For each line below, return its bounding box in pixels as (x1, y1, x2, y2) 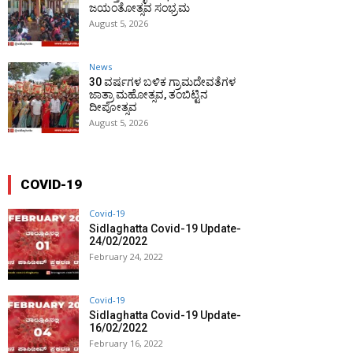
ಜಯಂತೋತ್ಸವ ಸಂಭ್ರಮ (89, 2, 190, 15)
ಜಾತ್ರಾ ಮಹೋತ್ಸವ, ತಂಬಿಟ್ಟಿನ (89, 88, 208, 102)
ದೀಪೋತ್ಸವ (89, 101, 137, 114)
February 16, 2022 (89, 337, 163, 350)
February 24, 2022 (89, 251, 163, 263)
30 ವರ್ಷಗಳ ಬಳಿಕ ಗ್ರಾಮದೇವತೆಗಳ (89, 76, 236, 89)
